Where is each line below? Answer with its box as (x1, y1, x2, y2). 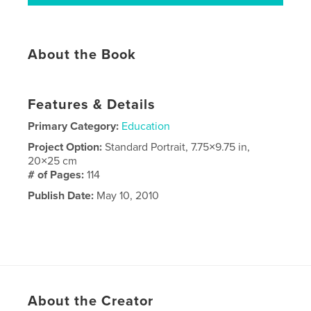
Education (121, 119, 171, 133)
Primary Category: (28, 119, 119, 133)
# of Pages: (28, 167, 87, 182)
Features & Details (28, 96, 156, 113)
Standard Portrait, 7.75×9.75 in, (105, 140, 251, 154)
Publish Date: (28, 188, 94, 203)
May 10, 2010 (94, 188, 160, 203)
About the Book (28, 46, 137, 63)
